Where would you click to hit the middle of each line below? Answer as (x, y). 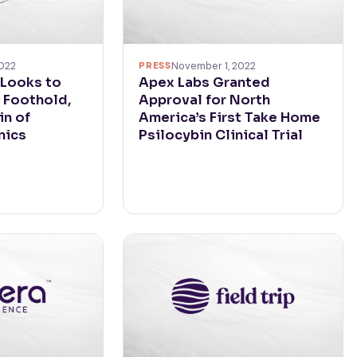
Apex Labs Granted (205, 83)
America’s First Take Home (230, 118)
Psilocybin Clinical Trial (221, 135)
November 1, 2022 (213, 66)
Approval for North (205, 100)
